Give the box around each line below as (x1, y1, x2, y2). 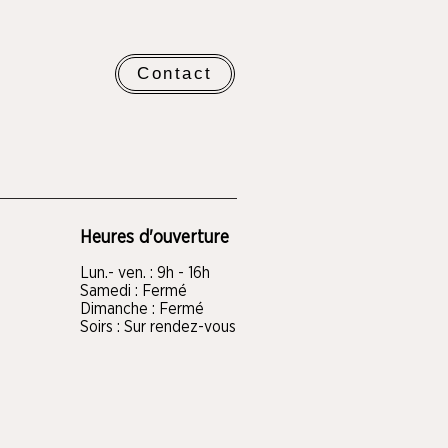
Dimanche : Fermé (80, 300, 204, 317)
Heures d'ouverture (80, 228, 229, 247)
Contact (137, 63, 213, 83)
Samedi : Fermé (80, 282, 187, 299)
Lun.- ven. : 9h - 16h (80, 264, 210, 281)
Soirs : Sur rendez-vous (80, 318, 236, 335)
